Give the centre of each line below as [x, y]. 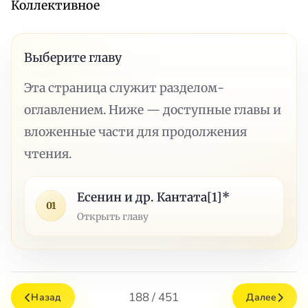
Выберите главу [73, 57]
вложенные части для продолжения [136, 132]
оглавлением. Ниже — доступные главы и [153, 110]
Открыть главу [113, 216]
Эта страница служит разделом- [124, 88]
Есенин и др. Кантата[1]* [154, 197]
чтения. [48, 154]
